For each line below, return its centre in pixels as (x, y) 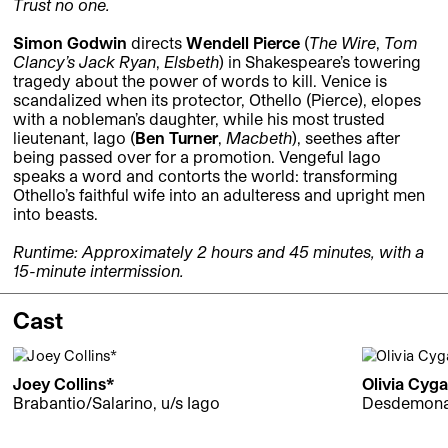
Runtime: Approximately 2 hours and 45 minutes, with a (218, 252)
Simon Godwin (70, 43)
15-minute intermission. (98, 271)
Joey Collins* (64, 384)
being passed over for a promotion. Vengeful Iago (197, 157)
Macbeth (259, 138)
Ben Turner (176, 138)
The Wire (342, 43)
